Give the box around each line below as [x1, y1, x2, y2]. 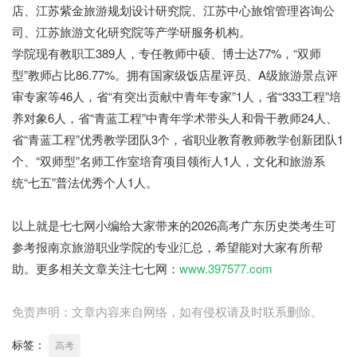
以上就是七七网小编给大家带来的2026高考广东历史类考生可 [12, 217, 336, 234]
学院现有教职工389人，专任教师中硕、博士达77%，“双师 [12, 45, 321, 62]
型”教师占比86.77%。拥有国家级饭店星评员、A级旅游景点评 [12, 66, 338, 84]
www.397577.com [179, 260, 273, 277]
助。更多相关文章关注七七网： [12, 260, 179, 277]
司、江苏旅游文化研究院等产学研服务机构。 [12, 23, 251, 41]
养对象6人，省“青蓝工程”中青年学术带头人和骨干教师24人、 [12, 109, 338, 127]
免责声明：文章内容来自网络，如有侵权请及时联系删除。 [12, 303, 323, 320]
